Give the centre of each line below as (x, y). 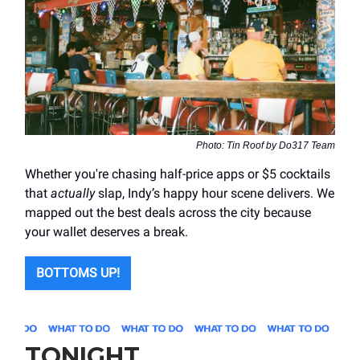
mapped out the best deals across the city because (168, 212)
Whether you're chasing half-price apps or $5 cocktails (178, 174)
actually (73, 193)
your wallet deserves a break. (106, 231)
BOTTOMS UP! (78, 272)
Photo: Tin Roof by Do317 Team (266, 145)
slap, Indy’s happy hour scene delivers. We (215, 193)
